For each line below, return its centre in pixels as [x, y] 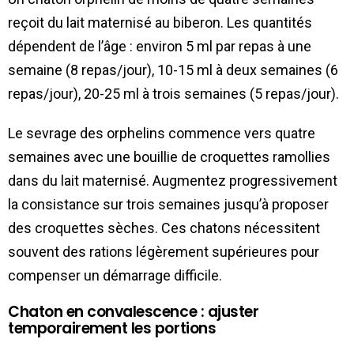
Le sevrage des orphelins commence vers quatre [162, 134]
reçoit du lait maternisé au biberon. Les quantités [160, 23]
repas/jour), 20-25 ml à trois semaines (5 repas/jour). [173, 94]
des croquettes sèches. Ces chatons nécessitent [164, 228]
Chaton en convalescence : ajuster [134, 312]
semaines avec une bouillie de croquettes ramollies [169, 157]
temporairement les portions [112, 329]
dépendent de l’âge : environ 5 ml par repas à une [160, 47]
